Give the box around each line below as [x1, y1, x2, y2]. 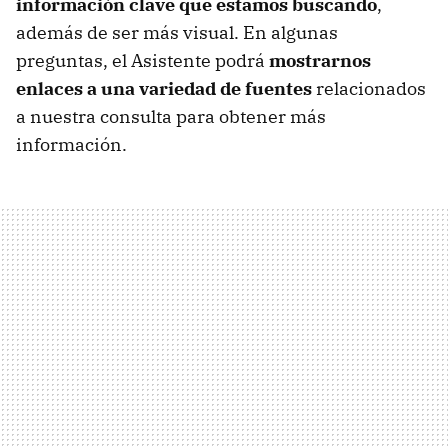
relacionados [312, 76, 426, 100]
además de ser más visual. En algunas [16, 20, 338, 44]
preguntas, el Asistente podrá [16, 48, 269, 72]
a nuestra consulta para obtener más [16, 104, 326, 128]
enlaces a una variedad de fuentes [16, 76, 312, 100]
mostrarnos [269, 48, 371, 72]
